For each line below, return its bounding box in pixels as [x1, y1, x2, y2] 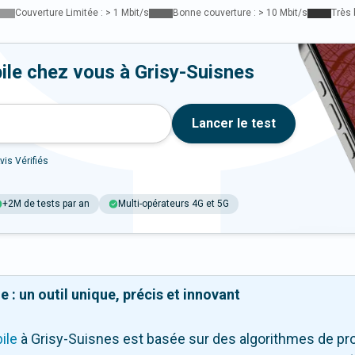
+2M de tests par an [2, 198, 90, 210]
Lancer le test [192, 116, 276, 132]
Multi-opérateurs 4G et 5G [118, 198, 229, 210]
